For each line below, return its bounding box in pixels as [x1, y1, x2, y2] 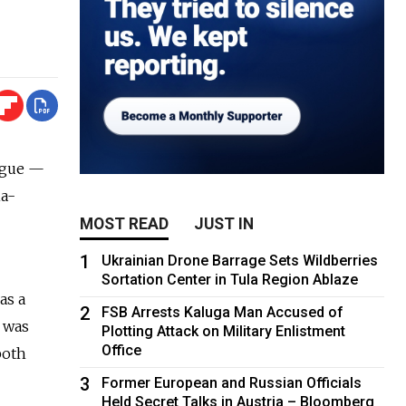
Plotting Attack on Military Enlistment [101, 322, 346, 340]
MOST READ [80, 214, 169, 233]
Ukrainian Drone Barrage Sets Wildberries [101, 251, 379, 269]
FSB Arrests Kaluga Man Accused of [101, 303, 344, 321]
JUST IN [194, 214, 255, 233]
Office [101, 341, 142, 359]
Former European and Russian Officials [101, 373, 362, 391]
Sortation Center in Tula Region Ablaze [101, 270, 359, 288]
